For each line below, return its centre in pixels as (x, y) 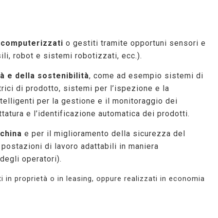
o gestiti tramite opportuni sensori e (135, 43)
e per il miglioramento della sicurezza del (104, 134)
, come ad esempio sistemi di (146, 76)
